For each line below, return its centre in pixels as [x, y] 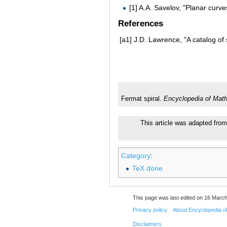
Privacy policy [150, 210]
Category [136, 156]
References [141, 24]
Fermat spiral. [142, 99]
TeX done [147, 168]
